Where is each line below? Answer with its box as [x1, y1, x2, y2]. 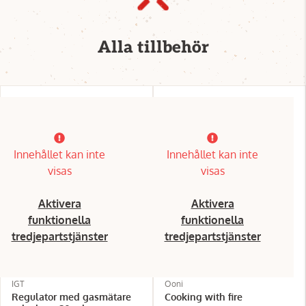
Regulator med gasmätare [12, 290, 131, 303]
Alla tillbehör [97, 37, 209, 57]
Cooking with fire [165, 290, 242, 303]
